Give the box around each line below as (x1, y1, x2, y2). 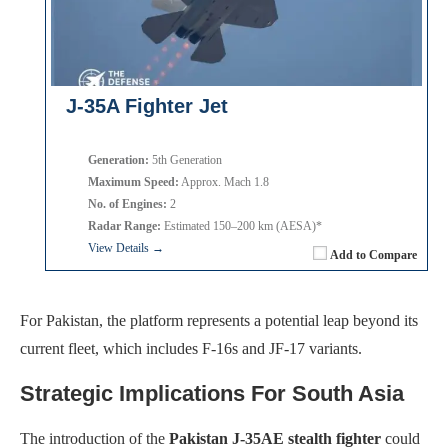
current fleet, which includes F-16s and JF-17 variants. (20, 339, 362, 357)
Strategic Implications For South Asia (20, 380, 404, 406)
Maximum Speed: (88, 174, 179, 189)
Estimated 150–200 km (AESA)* (161, 218, 322, 233)
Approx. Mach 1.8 (179, 174, 269, 189)
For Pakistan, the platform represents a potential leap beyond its (20, 311, 418, 329)
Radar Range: (88, 218, 161, 233)
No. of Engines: (88, 196, 167, 211)
